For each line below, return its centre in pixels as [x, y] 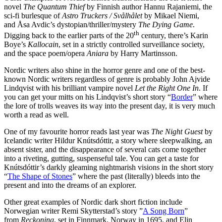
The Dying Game [166, 24]
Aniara [98, 54]
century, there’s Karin [174, 36]
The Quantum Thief [54, 6]
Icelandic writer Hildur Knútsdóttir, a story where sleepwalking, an [108, 141]
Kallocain [43, 45]
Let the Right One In [167, 88]
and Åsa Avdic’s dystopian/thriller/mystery [71, 24]
